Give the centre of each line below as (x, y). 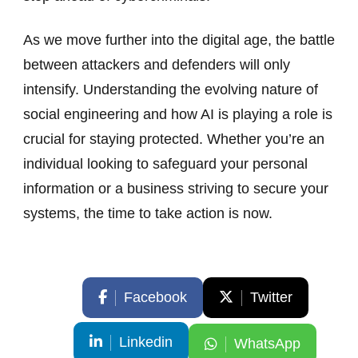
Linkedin (146, 342)
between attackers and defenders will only (157, 64)
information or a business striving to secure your (176, 188)
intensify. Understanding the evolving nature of (171, 89)
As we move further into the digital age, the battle (179, 40)
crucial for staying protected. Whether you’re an (174, 139)
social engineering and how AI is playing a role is (178, 114)
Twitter (271, 297)
